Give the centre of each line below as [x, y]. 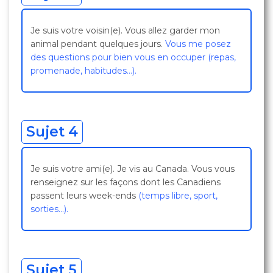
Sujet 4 [52, 132]
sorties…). [49, 209]
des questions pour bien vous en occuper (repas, [133, 57]
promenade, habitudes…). [83, 71]
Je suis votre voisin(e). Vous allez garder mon [125, 30]
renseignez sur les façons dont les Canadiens [126, 182]
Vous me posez [198, 44]
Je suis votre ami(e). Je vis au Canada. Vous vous [133, 169]
